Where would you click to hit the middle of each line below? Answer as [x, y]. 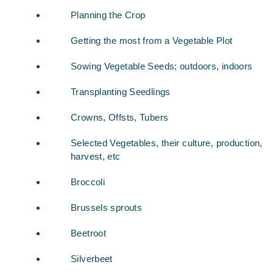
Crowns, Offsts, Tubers [120, 117]
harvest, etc [96, 156]
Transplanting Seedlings [121, 92]
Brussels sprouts [106, 207]
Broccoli [88, 182]
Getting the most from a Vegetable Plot [152, 41]
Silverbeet [92, 259]
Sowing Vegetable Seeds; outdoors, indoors [162, 66]
